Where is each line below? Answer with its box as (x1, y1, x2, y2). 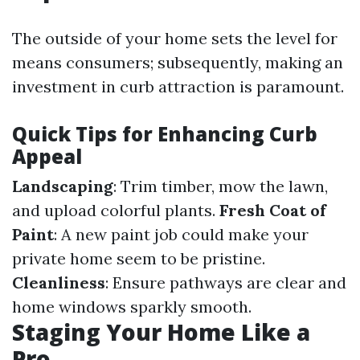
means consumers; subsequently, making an (12, 52, 343, 72)
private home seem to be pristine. (12, 248, 265, 268)
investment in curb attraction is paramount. (12, 76, 344, 96)
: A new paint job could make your (54, 224, 309, 244)
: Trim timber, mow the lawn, (113, 176, 328, 196)
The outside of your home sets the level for (12, 28, 337, 48)
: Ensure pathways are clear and (105, 272, 346, 292)
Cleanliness (12, 272, 105, 292)
